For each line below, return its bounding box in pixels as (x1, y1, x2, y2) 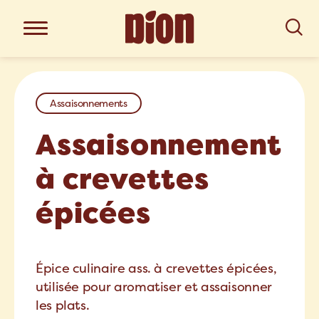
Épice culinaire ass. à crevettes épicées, (36, 260, 277, 276)
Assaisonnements (50, 97, 127, 110)
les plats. (36, 297, 90, 313)
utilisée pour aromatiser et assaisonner (36, 278, 272, 295)
